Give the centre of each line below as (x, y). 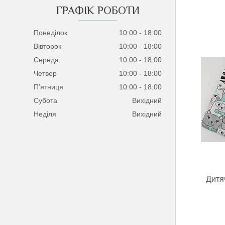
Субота (46, 101)
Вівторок (48, 46)
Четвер (45, 74)
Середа (46, 60)
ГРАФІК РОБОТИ (98, 11)
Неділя (45, 114)
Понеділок (51, 33)
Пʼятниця (49, 87)
